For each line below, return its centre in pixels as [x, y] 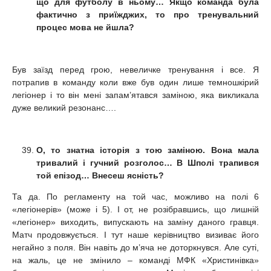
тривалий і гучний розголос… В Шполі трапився [148, 162]
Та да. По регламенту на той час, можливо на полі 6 [135, 196]
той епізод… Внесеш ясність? [100, 175]
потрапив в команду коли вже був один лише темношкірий [135, 82]
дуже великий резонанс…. [64, 107]
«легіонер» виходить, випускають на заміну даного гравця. [135, 222]
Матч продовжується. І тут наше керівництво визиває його [135, 234]
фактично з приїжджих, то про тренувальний [148, 14]
